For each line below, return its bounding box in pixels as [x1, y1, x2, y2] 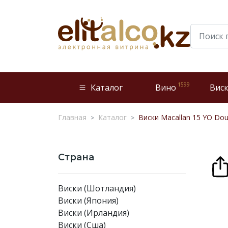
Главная [58, 112, 87, 122]
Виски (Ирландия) [58, 207, 129, 218]
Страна [58, 152, 94, 163]
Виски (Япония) [58, 195, 119, 206]
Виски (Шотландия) [58, 183, 136, 194]
